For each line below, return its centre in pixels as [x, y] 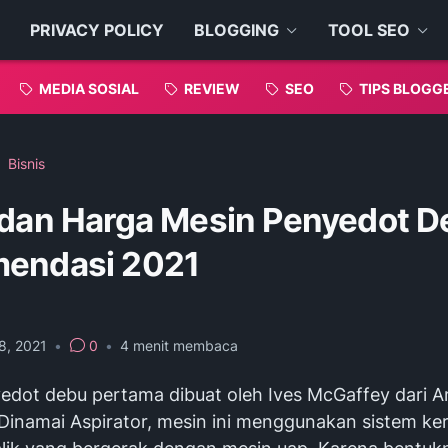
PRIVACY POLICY [96, 30]
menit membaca [183, 345]
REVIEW [212, 88]
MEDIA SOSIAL [89, 88]
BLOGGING [236, 30]
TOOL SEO [368, 30]
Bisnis [26, 163]
